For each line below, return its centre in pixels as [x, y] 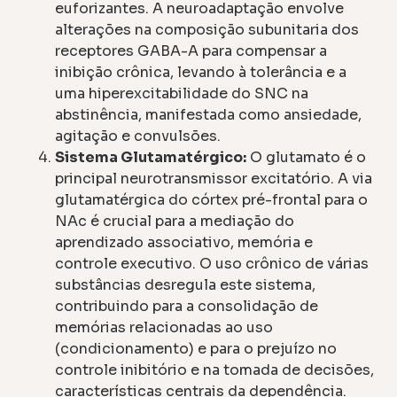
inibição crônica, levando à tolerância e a [201, 73]
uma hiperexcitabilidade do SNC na [182, 94]
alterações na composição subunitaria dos [207, 30]
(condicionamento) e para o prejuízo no [196, 349]
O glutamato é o [307, 158]
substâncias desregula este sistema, [186, 285]
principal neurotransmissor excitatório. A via [214, 179]
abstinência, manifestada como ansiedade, [209, 115]
